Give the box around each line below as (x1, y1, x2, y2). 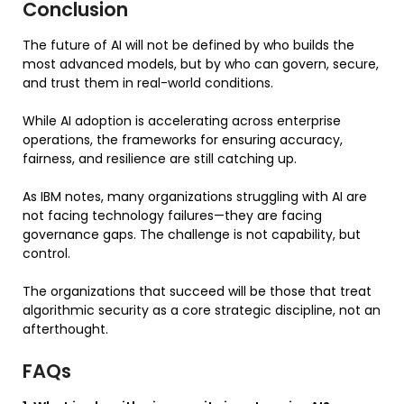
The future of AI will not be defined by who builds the (23, 35, 354, 54)
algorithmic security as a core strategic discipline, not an (23, 300, 381, 319)
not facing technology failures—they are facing (23, 206, 322, 225)
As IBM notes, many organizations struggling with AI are (23, 187, 367, 206)
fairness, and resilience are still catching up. (23, 149, 297, 168)
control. (23, 243, 70, 262)
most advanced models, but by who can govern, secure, (23, 54, 379, 73)
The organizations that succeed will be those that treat (23, 281, 372, 300)
